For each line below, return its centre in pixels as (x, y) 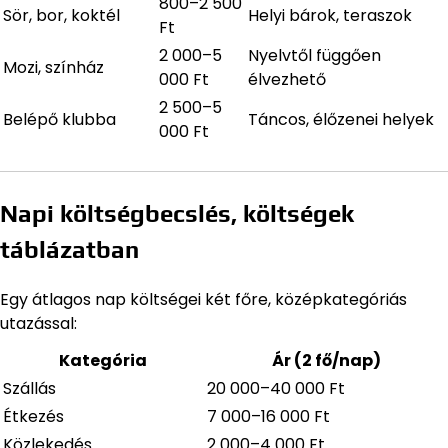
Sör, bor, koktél (61, 15)
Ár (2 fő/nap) (326, 360)
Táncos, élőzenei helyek (341, 119)
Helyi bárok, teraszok (330, 15)
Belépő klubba (59, 119)
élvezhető (287, 79)
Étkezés (33, 416)
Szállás (29, 388)
